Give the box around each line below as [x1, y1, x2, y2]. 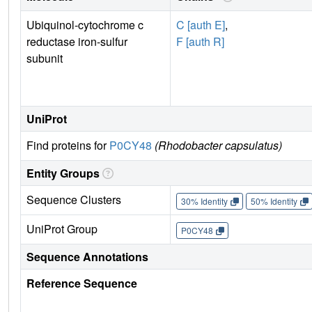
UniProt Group [26, 221, 97, 237]
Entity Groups [26, 165, 100, 182]
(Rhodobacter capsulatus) [155, 137, 282, 154]
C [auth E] [176, 17, 225, 33]
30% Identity [180, 194, 228, 207]
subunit [26, 50, 63, 67]
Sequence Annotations [26, 249, 148, 265]
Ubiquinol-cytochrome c [26, 17, 143, 33]
